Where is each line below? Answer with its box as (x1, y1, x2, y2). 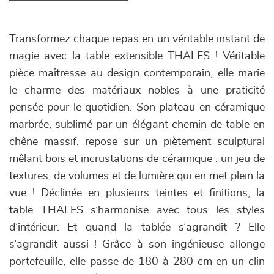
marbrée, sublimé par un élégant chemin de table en (9, 119, 265, 131)
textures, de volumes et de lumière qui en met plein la (9, 171, 265, 182)
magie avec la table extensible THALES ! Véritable (9, 51, 265, 62)
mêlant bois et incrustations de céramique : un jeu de (9, 154, 265, 165)
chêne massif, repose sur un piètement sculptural (9, 136, 265, 148)
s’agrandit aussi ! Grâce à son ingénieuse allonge (9, 239, 265, 251)
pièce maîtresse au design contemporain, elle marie (9, 68, 265, 80)
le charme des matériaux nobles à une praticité (9, 85, 265, 97)
